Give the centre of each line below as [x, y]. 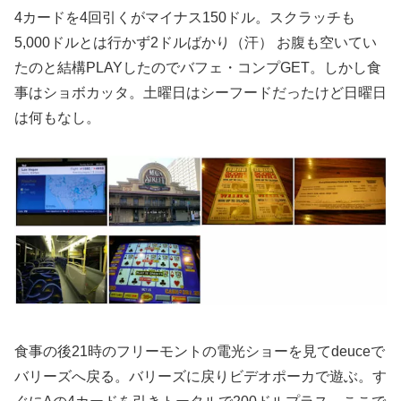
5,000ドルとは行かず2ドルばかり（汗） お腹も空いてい [196, 42]
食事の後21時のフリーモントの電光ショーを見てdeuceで [200, 352]
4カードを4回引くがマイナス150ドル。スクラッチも [185, 17]
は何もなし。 [57, 117]
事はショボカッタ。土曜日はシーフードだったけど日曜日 [200, 92]
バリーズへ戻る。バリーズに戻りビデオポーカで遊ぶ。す [200, 377]
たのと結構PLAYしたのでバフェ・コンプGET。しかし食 [198, 67]
